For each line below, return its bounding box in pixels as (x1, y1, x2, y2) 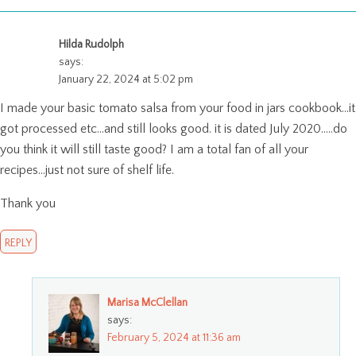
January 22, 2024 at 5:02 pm (59, 72, 193, 86)
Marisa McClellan (107, 296, 188, 309)
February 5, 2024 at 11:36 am (107, 331, 241, 344)
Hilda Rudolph (59, 37, 124, 51)
